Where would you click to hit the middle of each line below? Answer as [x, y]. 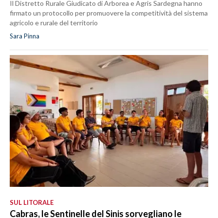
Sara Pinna [25, 36]
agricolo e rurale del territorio [54, 22]
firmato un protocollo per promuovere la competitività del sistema [109, 13]
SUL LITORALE [32, 202]
